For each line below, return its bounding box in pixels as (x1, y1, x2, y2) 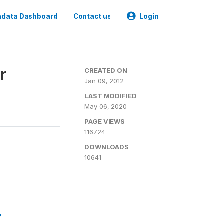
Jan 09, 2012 (84, 77, 124, 84)
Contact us (73, 12, 111, 20)
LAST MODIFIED (84, 92, 137, 100)
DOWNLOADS (84, 143, 129, 151)
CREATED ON (84, 66, 127, 74)
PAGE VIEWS (84, 117, 125, 125)
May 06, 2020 (84, 102, 127, 110)
